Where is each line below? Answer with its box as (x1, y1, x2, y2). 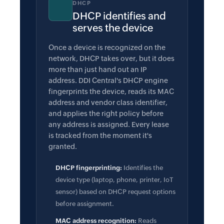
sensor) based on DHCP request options (55, 188, 175, 195)
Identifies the (122, 164, 163, 171)
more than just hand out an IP (48, 65, 147, 73)
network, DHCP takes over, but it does (48, 54, 174, 62)
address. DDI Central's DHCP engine (48, 76, 168, 84)
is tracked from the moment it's (48, 131, 152, 139)
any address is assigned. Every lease (48, 120, 169, 128)
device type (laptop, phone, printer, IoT (55, 176, 173, 183)
